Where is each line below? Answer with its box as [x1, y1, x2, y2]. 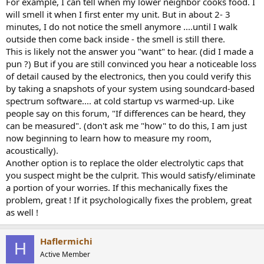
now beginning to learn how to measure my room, [6, 131, 212, 144]
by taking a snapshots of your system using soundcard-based [6, 82, 255, 94]
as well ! [6, 206, 38, 218]
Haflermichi [40, 235, 93, 247]
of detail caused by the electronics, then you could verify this [6, 70, 251, 82]
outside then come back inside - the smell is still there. [6, 32, 225, 45]
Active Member [40, 249, 90, 259]
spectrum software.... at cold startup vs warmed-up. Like [6, 94, 234, 107]
